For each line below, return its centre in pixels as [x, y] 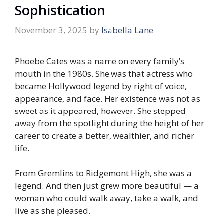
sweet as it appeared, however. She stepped [100, 111]
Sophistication [60, 10]
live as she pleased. [53, 211]
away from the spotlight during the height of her [110, 123]
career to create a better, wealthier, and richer [105, 135]
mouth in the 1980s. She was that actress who [104, 73]
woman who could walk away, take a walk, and [107, 198]
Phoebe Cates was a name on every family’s [100, 61]
